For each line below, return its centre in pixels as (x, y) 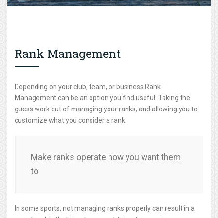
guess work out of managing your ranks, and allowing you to (106, 109)
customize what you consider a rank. (71, 120)
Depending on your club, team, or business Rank (88, 87)
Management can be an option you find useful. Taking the (102, 98)
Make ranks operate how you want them (106, 157)
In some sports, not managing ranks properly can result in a (105, 208)
